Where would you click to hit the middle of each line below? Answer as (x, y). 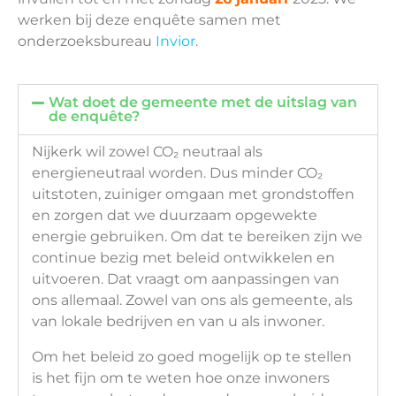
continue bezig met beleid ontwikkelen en (183, 258)
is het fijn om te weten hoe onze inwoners (181, 378)
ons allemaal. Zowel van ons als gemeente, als (192, 300)
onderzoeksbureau (87, 41)
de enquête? (95, 116)
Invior (175, 41)
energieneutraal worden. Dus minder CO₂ (177, 173)
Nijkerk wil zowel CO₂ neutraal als (147, 152)
